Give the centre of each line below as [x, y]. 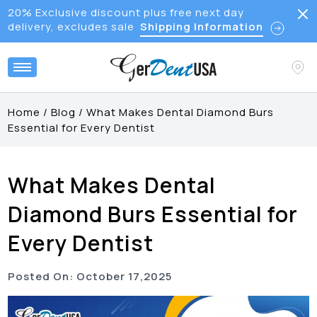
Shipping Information [201, 27]
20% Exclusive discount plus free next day [126, 12]
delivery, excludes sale [71, 27]
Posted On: [41, 276]
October [101, 276]
